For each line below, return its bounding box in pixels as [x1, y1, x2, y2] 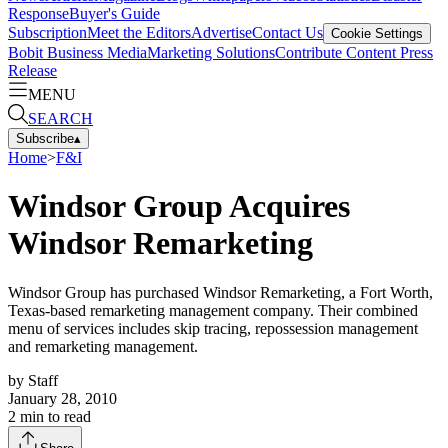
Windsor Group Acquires [8, 188, 350, 225]
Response [8, 4, 69, 22]
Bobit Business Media [8, 43, 147, 61]
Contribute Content [275, 43, 396, 61]
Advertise [191, 23, 252, 41]
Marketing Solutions [147, 43, 275, 61]
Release [8, 61, 57, 79]
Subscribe [16, 130, 74, 146]
